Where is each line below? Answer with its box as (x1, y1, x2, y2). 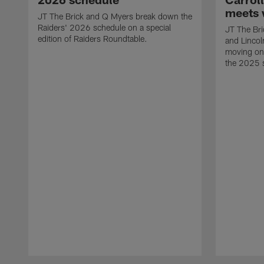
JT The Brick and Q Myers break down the (38, 11, 192, 22)
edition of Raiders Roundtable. (38, 34, 147, 44)
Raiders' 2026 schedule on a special (38, 22, 171, 33)
